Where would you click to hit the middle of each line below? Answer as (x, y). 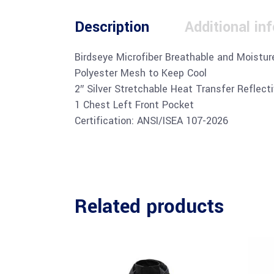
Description (112, 27)
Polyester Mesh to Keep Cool (141, 73)
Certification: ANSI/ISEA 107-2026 (151, 121)
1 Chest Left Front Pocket (134, 105)
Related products (149, 207)
